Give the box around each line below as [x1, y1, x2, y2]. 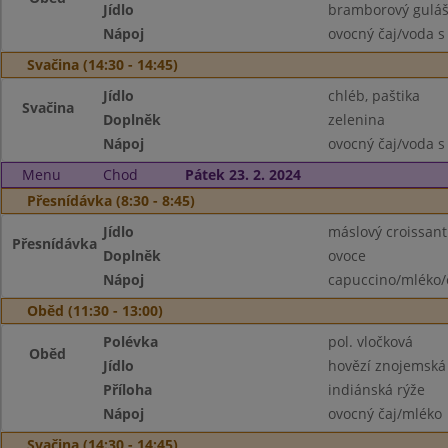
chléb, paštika [327, 86, 420, 105]
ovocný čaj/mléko [327, 404, 442, 423]
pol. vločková [327, 332, 413, 351]
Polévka [103, 332, 159, 351]
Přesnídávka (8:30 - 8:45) [27, 191, 195, 210]
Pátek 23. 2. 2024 [184, 165, 301, 184]
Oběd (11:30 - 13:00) [27, 301, 163, 320]
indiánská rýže [327, 380, 425, 399]
